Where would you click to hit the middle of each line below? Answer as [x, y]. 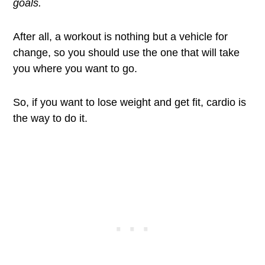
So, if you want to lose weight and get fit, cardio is [130, 102]
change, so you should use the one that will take [127, 53]
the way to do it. [51, 118]
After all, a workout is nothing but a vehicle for [121, 37]
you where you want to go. [75, 69]
